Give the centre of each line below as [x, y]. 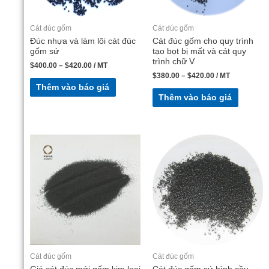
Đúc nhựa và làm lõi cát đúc [83, 41]
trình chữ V [174, 62]
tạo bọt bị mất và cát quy [199, 52]
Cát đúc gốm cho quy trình [203, 41]
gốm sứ [44, 52]
